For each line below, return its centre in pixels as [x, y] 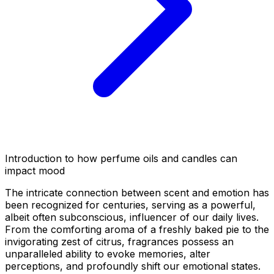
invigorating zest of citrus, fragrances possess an [119, 241]
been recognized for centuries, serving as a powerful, [130, 205]
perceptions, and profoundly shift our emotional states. [133, 266]
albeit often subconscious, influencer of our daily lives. [132, 217]
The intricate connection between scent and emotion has [137, 192]
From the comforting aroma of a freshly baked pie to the [137, 229]
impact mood [35, 170]
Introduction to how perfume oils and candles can [121, 158]
